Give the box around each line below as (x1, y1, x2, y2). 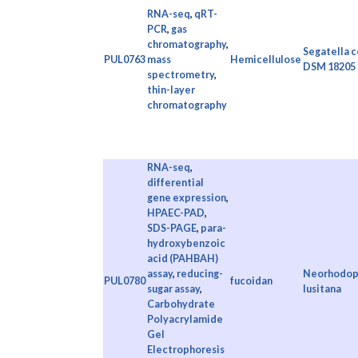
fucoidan (229, 274, 272, 287)
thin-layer (146, 83, 195, 96)
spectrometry (146, 68, 214, 81)
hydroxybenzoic (146, 237, 225, 249)
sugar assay (146, 282, 200, 295)
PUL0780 (103, 274, 145, 287)
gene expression (146, 191, 226, 204)
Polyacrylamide (146, 312, 223, 325)
